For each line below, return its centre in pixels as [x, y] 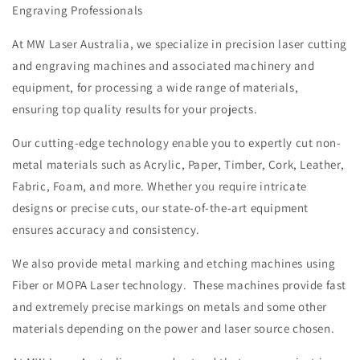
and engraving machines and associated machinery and [164, 65]
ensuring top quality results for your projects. [135, 109]
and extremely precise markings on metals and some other [170, 307]
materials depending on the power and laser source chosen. [174, 328]
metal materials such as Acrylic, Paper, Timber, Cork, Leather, [178, 164]
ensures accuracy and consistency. [106, 229]
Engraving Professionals [78, 10]
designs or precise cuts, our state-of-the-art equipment [161, 208]
